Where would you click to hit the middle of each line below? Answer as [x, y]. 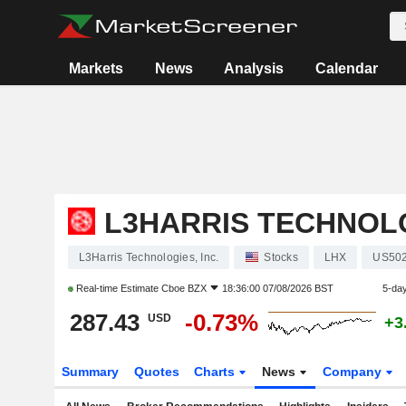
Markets [97, 68]
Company [354, 372]
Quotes [156, 372]
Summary [90, 372]
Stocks [281, 257]
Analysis [254, 68]
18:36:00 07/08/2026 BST [277, 288]
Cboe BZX [184, 288]
